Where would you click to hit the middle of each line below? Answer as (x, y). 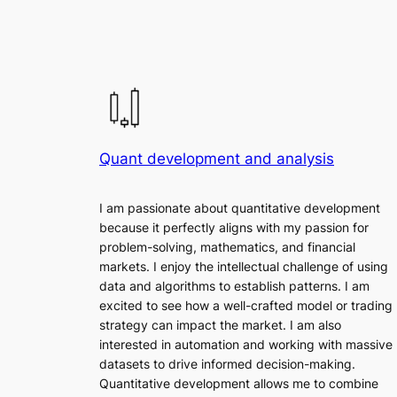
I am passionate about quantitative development (240, 207)
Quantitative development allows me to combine (239, 383)
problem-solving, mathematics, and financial (227, 246)
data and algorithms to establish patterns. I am (234, 285)
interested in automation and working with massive (246, 344)
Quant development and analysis (217, 159)
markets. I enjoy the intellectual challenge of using (244, 266)
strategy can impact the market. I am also (220, 324)
